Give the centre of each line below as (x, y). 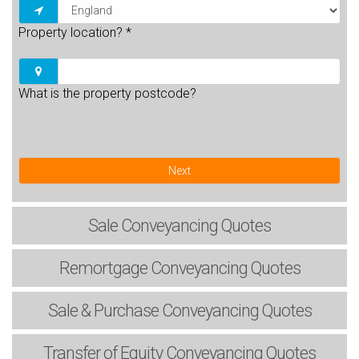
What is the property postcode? (107, 93)
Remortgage (103, 268)
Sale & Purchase (103, 310)
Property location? (72, 32)
